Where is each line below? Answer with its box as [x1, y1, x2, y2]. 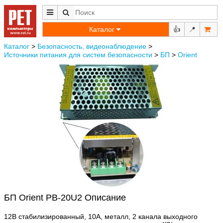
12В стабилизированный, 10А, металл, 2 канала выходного [4, 212, 198, 221]
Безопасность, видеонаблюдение [37, 42, 146, 50]
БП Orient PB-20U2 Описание [4, 193, 126, 203]
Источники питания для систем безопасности [4, 51, 152, 59]
